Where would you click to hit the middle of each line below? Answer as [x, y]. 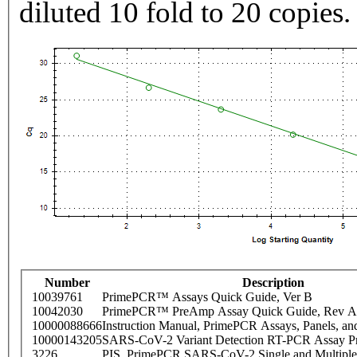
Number [67, 283]
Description [273, 283]
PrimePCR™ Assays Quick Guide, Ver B [207, 297]
